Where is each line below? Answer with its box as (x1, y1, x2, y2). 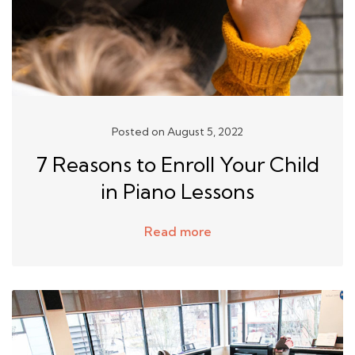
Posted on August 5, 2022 (112, 124, 243, 139)
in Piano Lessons (101, 178, 254, 205)
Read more (143, 223, 212, 240)
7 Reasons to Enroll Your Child (36, 151, 319, 178)
